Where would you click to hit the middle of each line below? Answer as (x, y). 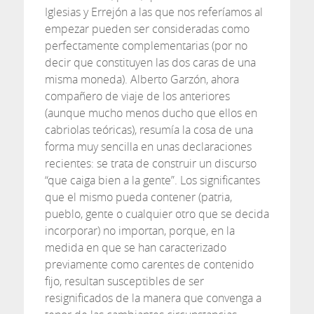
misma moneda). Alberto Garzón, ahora (142, 79)
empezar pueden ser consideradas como (147, 29)
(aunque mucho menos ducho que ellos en (151, 113)
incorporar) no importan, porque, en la (139, 231)
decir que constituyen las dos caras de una (150, 62)
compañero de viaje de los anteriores (137, 96)
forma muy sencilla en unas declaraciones (148, 146)
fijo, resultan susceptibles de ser (124, 281)
